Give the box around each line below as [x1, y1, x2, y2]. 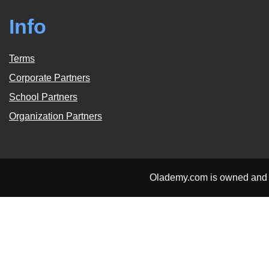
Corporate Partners [9, 72, 90, 83]
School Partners [9, 91, 77, 102]
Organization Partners [9, 110, 102, 121]
